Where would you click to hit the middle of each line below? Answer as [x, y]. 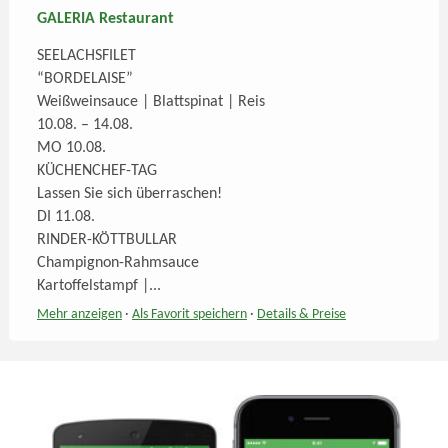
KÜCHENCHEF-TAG [96, 171]
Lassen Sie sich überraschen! [129, 194]
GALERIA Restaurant [105, 19]
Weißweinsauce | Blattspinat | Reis [150, 102]
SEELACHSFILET [86, 56]
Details [276, 314]
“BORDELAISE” [84, 79]
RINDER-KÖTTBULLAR [106, 240]
